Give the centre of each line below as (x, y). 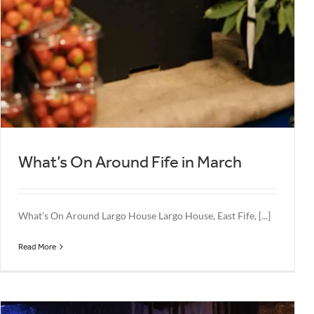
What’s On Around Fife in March (130, 162)
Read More (37, 246)
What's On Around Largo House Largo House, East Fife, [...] (144, 215)
